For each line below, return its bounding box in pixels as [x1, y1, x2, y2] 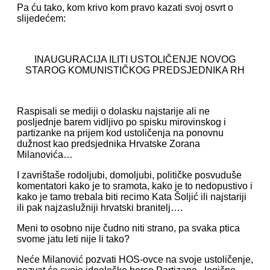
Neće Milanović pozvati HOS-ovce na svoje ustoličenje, [17, 254, 253, 265]
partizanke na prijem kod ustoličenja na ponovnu [17, 128, 224, 138]
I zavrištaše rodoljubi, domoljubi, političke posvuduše [17, 170, 244, 180]
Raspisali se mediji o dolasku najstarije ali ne [17, 106, 210, 116]
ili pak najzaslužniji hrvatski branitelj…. [17, 202, 183, 213]
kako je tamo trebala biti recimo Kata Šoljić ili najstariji [17, 192, 246, 202]
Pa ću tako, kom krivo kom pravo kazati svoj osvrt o [17, 2, 233, 13]
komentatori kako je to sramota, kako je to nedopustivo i [17, 181, 253, 191]
